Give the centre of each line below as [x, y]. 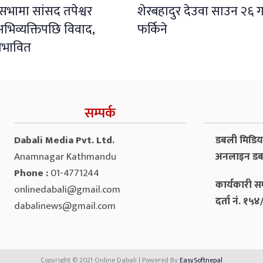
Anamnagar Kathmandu [65, 156]
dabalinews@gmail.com [65, 206]
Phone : [32, 173]
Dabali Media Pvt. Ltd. [64, 140]
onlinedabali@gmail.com [67, 189]
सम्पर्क [100, 113]
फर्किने [152, 29]
